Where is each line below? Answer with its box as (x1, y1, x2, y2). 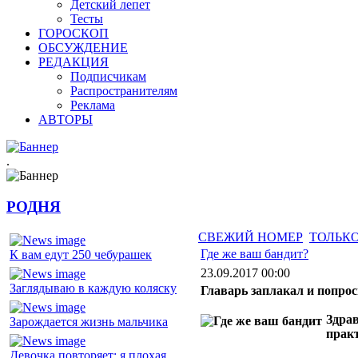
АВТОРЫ (38, 113, 93, 126)
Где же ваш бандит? (201, 247, 308, 261)
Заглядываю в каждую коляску (10, 281, 177, 296)
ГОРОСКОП (38, 26, 109, 40)
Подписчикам (70, 70, 146, 83)
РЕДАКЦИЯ (38, 55, 109, 69)
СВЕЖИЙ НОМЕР (198, 230, 303, 245)
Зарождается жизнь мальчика (10, 315, 168, 329)
